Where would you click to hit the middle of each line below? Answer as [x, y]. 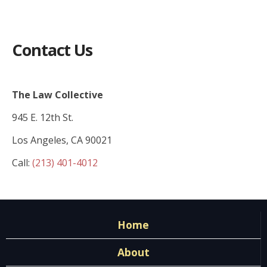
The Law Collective [58, 95]
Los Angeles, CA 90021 [62, 140]
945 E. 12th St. [43, 117]
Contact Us [52, 50]
